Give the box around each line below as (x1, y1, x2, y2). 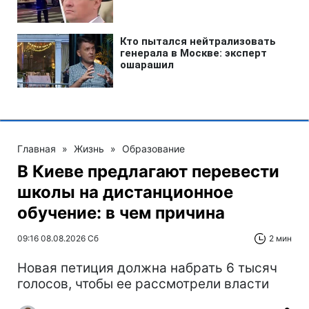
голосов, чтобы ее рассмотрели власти (17, 275, 269, 292)
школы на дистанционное (17, 181, 233, 202)
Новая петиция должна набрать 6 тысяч (17, 259, 277, 276)
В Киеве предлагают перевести (17, 161, 279, 181)
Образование (122, 142, 185, 154)
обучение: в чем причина (17, 202, 225, 223)
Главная (17, 142, 56, 154)
